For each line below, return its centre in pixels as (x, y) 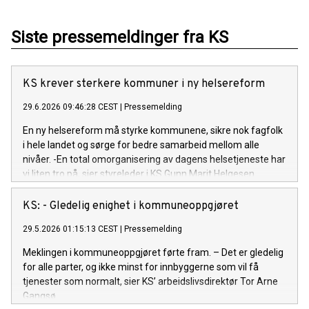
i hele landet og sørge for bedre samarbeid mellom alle (141, 144)
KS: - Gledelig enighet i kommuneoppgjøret (131, 206)
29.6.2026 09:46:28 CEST (70, 107)
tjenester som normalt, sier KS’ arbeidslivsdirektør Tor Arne (150, 281)
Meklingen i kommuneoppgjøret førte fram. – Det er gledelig (153, 252)
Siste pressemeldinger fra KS (120, 37)
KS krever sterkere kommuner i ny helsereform (144, 84)
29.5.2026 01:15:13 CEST (70, 229)
